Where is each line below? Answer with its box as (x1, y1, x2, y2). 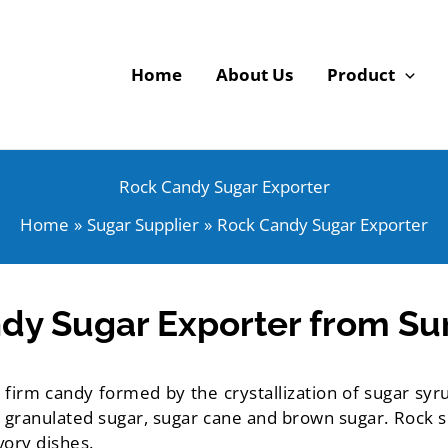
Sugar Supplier (87, 213, 199, 237)
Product (326, 63, 395, 87)
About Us (215, 63, 293, 87)
